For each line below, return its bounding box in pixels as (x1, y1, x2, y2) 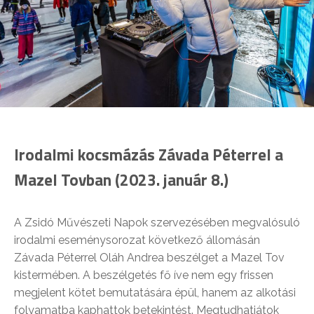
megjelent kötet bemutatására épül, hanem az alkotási (14, 286, 296, 300)
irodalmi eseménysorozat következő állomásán (14, 233, 260, 247)
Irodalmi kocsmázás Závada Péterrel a (14, 142, 283, 168)
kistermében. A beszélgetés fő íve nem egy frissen (14, 268, 273, 282)
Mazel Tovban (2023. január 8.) (14, 168, 228, 193)
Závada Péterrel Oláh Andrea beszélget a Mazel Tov (14, 251, 285, 265)
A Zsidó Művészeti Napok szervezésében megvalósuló (14, 216, 300, 230)
